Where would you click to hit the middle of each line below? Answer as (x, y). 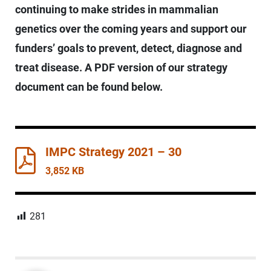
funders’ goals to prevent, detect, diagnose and (129, 48)
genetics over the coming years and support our (131, 29)
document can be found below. (89, 87)
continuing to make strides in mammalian (117, 10)
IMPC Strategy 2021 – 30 (113, 152)
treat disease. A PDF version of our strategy (121, 68)
